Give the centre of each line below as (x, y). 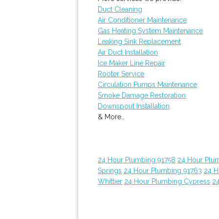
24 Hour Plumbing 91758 (137, 160)
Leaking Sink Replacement (139, 42)
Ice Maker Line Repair (131, 63)
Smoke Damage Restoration (142, 95)
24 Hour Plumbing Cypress (167, 181)
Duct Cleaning (120, 9)
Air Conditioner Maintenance (142, 20)
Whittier (110, 181)
